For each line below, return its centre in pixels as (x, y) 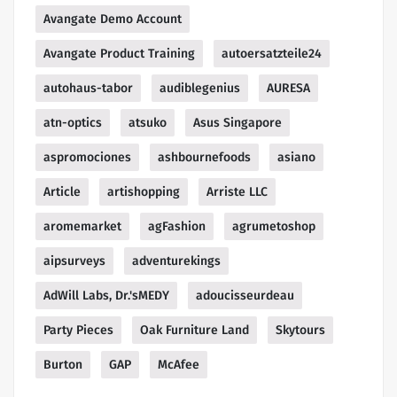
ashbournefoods (204, 158)
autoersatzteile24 (272, 54)
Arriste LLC (237, 192)
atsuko (148, 123)
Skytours (300, 331)
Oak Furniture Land (195, 331)
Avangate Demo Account (113, 19)
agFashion (177, 227)
